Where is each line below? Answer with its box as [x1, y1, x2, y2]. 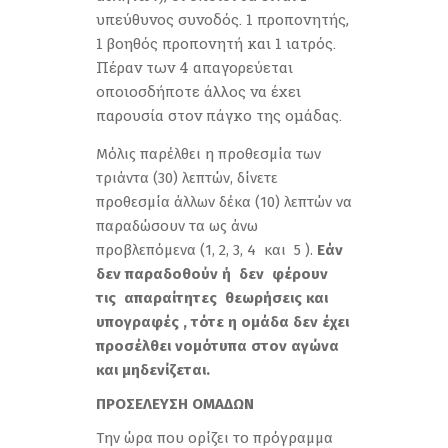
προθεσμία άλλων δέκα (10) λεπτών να [96, 193, 352, 211]
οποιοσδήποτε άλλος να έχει [96, 81, 301, 101]
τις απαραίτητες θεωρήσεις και [96, 289, 332, 307]
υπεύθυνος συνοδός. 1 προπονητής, [96, 9, 349, 29]
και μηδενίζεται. [96, 361, 210, 379]
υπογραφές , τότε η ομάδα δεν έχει [96, 313, 349, 331]
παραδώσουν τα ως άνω [96, 217, 258, 235]
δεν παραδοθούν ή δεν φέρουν [96, 265, 332, 283]
